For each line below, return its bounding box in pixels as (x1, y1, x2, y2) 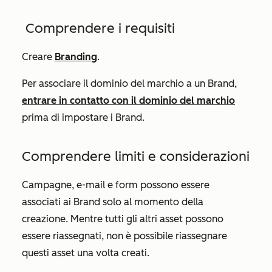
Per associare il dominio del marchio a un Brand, (22, 78, 237, 89)
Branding (55, 51, 97, 63)
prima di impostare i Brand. (22, 112, 144, 123)
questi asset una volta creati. (22, 247, 149, 259)
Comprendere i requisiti (22, 20, 175, 36)
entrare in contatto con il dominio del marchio (22, 95, 235, 106)
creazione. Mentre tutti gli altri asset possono (22, 213, 223, 225)
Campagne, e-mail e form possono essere (22, 179, 209, 191)
